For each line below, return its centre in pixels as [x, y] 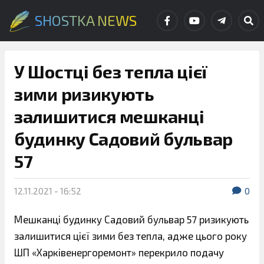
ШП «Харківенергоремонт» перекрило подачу [119, 252]
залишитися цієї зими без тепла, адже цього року [131, 236]
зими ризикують [84, 94]
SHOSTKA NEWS [86, 20]
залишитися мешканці [109, 116]
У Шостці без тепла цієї [111, 71]
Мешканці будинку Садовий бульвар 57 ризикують [131, 219]
